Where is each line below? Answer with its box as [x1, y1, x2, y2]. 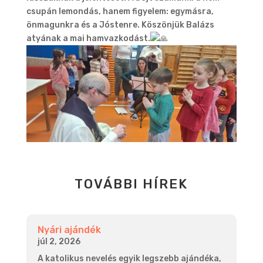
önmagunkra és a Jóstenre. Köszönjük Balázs [26, 19, 214, 30]
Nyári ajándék [37, 224, 101, 235]
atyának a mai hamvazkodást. [26, 33, 150, 43]
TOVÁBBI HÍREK [75, 176, 188, 192]
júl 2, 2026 [37, 236, 80, 247]
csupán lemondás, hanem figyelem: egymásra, [26, 6, 214, 16]
